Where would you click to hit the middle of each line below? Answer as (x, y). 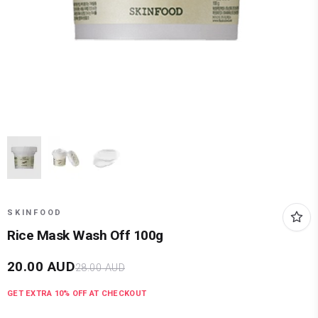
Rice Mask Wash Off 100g (85, 236)
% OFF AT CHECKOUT (105, 294)
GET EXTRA (31, 294)
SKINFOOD (35, 213)
